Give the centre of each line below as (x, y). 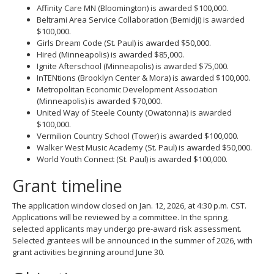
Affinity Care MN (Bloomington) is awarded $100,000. (132, 8)
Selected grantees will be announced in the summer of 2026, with (132, 240)
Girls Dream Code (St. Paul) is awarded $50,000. (124, 43)
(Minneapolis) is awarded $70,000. (99, 101)
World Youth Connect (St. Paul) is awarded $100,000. (132, 159)
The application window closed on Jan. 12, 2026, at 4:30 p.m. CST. (129, 206)
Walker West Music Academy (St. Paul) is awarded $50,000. (144, 147)
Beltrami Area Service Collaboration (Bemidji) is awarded (141, 19)
